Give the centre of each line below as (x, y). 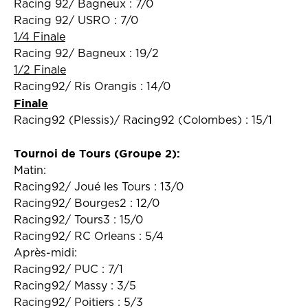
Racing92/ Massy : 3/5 (75, 286)
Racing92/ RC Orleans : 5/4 (89, 236)
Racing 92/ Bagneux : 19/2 (86, 54)
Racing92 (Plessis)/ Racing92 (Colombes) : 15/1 (143, 120)
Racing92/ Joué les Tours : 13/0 (99, 187)
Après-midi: (45, 253)
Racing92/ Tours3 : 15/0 (78, 220)
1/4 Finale (40, 37)
